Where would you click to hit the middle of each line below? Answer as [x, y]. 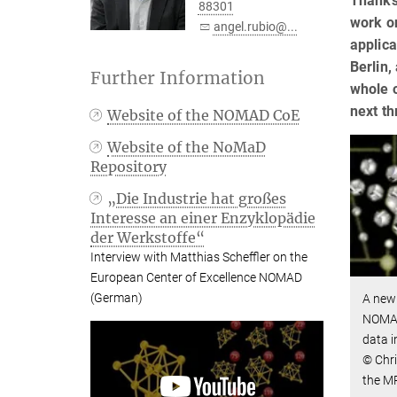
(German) [117, 298]
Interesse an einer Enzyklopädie [203, 218]
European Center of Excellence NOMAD [196, 277]
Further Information [178, 78]
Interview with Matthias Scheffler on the [199, 257]
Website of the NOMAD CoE [204, 115]
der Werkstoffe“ [148, 237]
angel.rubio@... [255, 27]
